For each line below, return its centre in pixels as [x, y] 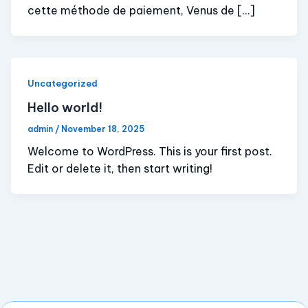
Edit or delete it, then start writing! [120, 169]
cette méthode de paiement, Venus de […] [141, 10]
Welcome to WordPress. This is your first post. [150, 152]
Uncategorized [63, 83]
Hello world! [65, 108]
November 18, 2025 [103, 129]
